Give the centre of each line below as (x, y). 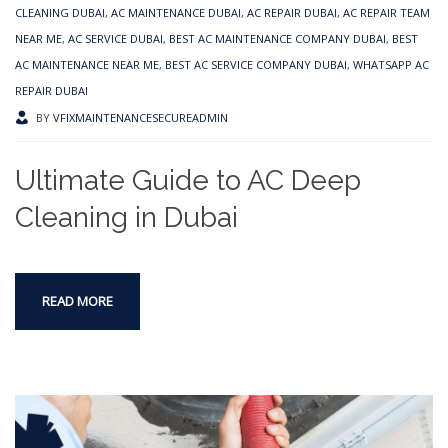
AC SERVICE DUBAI (115, 38)
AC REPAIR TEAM (386, 12)
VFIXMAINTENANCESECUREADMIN (140, 117)
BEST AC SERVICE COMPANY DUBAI (256, 64)
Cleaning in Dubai (126, 217)
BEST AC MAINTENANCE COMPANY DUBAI (277, 38)
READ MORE (77, 300)
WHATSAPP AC (391, 64)
